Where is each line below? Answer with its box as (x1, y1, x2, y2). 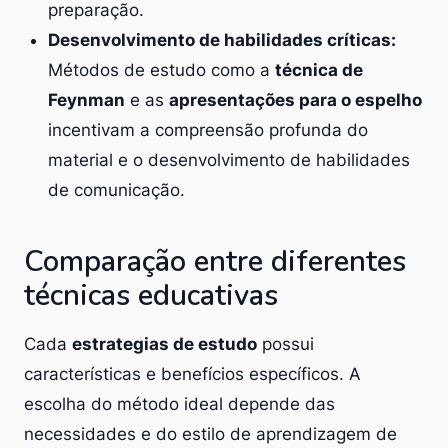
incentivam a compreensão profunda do (48, 119, 368, 140)
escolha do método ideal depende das (24, 393, 335, 414)
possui (257, 333, 314, 354)
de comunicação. (48, 179, 185, 200)
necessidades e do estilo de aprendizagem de (24, 423, 397, 444)
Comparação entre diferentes (24, 241, 406, 281)
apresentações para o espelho (169, 89, 422, 110)
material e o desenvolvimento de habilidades (48, 149, 410, 170)
